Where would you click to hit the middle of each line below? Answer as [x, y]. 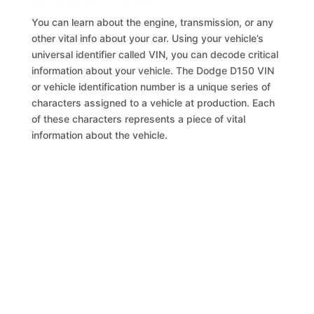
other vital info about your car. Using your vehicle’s [148, 38]
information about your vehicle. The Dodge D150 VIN [153, 70]
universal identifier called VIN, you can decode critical [155, 54]
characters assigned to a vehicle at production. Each [153, 103]
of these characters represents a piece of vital [139, 119]
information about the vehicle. [100, 135]
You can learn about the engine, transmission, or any [153, 22]
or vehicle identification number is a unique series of [151, 87]
